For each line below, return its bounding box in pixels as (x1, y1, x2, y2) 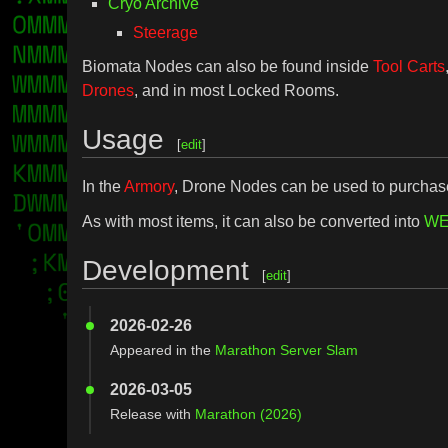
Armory (124, 177, 175, 195)
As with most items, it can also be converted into (82, 212, 425, 230)
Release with (110, 405, 196, 422)
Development (82, 254, 250, 286)
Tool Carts (373, 57, 446, 75)
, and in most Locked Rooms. (134, 81, 340, 99)
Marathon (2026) (195, 405, 303, 422)
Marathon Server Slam (215, 341, 359, 358)
